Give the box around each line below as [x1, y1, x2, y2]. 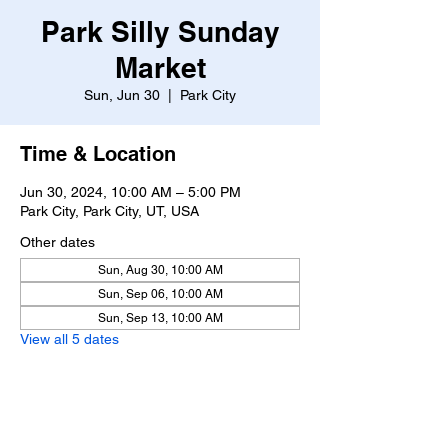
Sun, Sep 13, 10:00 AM [97, 311, 223, 325]
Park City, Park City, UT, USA [20, 203, 199, 219]
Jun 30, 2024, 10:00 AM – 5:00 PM [20, 184, 241, 200]
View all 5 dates [20, 331, 119, 347]
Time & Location [20, 142, 176, 166]
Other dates [20, 234, 95, 250]
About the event [20, 386, 171, 410]
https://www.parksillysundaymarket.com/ [20, 429, 272, 445]
